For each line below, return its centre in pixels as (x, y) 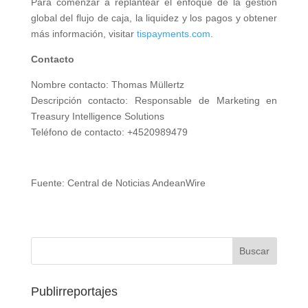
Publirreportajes (74, 291)
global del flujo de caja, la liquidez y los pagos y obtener (154, 18)
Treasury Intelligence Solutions (97, 116)
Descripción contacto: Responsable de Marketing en (154, 100)
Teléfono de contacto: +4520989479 (109, 132)
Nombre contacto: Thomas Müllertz (107, 85)
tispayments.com (173, 34)
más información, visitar (84, 34)
